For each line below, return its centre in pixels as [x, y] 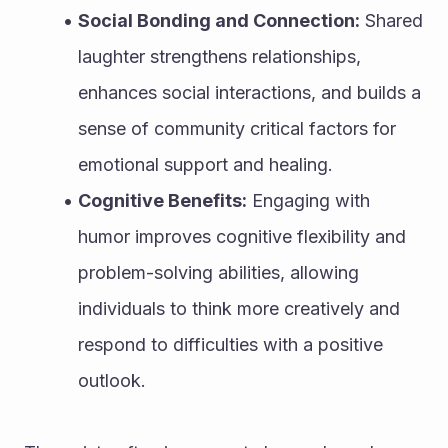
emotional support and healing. [205, 164]
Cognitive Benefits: [162, 200]
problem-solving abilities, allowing [218, 272]
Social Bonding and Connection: [218, 20]
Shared [391, 20]
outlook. [112, 380]
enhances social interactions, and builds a [249, 92]
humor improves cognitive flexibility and [242, 236]
